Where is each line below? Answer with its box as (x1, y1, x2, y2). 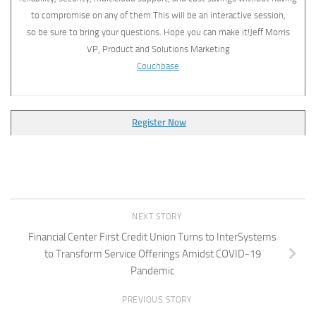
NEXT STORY (132, 212, 184, 222)
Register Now (132, 116, 186, 128)
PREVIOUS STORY (122, 294, 194, 305)
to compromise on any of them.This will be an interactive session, (30, 10, 286, 20)
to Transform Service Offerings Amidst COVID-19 (44, 248, 261, 261)
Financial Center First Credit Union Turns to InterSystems (28, 231, 276, 244)
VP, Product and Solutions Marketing (86, 44, 230, 54)
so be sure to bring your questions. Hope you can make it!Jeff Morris (26, 27, 290, 37)
